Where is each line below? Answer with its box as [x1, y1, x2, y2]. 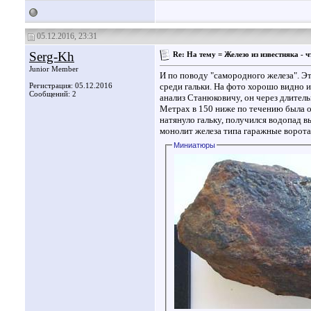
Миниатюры [174, 141, 216, 150]
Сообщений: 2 [29, 90, 76, 98]
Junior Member [29, 65, 78, 73]
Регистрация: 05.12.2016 [29, 81, 112, 90]
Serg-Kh [29, 49, 74, 64]
